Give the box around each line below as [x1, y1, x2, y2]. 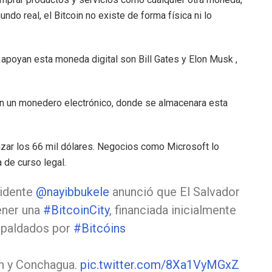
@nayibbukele [35, 185, 109, 200]
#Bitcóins [73, 221, 126, 236]
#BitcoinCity [42, 203, 109, 218]
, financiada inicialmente [109, 203, 236, 218]
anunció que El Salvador [109, 185, 240, 200]
